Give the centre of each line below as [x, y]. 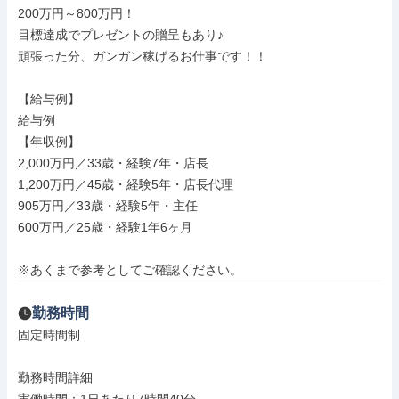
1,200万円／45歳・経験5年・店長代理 [126, 184]
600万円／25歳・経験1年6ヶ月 [105, 227]
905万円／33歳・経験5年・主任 [108, 206]
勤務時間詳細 [55, 378]
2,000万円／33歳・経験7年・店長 [113, 163]
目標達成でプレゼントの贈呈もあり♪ [121, 35]
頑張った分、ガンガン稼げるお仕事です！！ [142, 56]
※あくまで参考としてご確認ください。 [130, 270]
